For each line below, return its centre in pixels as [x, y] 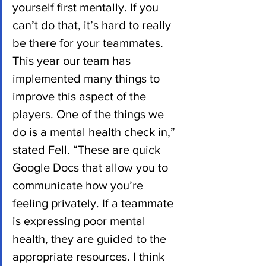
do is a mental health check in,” [95, 132]
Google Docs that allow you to [92, 167]
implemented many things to [88, 78]
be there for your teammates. [89, 42]
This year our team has [73, 60]
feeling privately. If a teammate [94, 203]
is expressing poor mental [80, 221]
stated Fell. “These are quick [88, 149]
